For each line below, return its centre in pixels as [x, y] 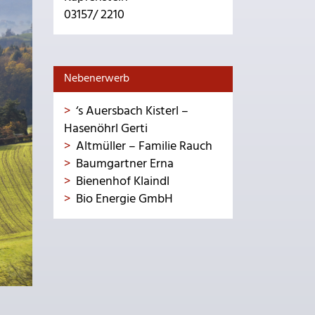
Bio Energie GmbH [124, 199]
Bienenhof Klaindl [123, 182]
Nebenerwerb [97, 79]
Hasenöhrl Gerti [106, 129]
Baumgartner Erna [125, 164]
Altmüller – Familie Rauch [144, 147]
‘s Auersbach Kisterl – [132, 111]
